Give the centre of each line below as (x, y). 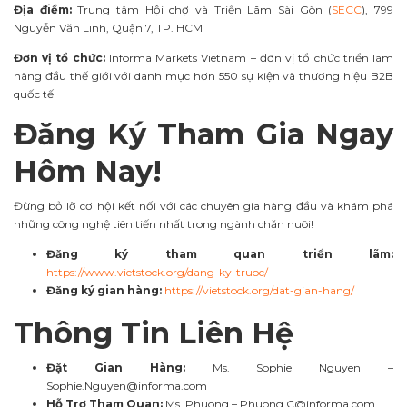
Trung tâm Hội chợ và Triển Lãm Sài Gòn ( (202, 10)
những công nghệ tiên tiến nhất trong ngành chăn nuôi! (164, 223)
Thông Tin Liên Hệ (154, 333)
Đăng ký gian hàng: (104, 290)
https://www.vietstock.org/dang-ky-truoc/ (157, 272)
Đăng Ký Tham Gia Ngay (203, 134)
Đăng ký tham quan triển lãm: (220, 253)
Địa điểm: (43, 10)
